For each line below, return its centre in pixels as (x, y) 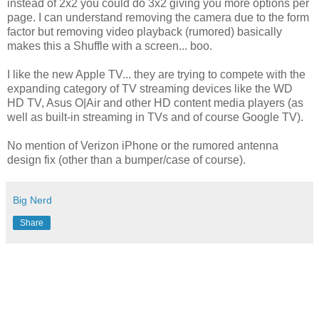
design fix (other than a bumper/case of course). (126, 159)
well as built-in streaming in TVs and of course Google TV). (155, 117)
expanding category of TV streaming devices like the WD (150, 88)
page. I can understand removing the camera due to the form (158, 17)
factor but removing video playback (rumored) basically (145, 31)
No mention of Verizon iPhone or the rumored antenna (143, 145)
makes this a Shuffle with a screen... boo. (110, 46)
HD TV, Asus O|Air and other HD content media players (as (155, 103)
